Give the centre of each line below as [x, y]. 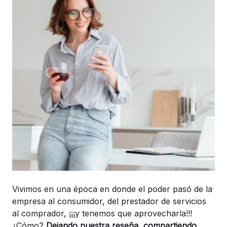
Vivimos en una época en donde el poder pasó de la [112, 189]
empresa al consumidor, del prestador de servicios [109, 201]
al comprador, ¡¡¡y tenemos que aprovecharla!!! [102, 213]
